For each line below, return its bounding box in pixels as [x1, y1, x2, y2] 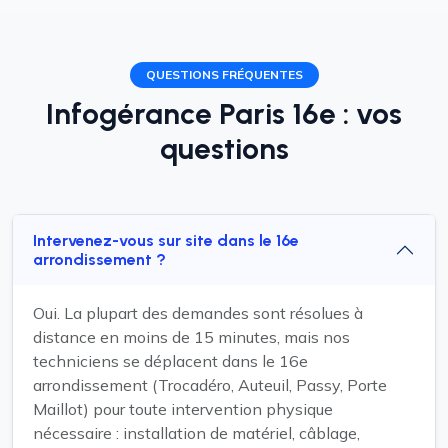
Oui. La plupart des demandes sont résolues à [33, 303, 363, 323]
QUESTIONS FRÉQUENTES [145, 67, 303, 82]
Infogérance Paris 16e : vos [46, 96, 402, 131]
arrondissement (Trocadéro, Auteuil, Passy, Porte [33, 375, 387, 395]
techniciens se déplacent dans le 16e [33, 351, 308, 371]
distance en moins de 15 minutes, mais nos [33, 327, 350, 347]
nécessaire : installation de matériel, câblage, [33, 423, 360, 443]
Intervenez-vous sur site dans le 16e [33, 231, 299, 250]
